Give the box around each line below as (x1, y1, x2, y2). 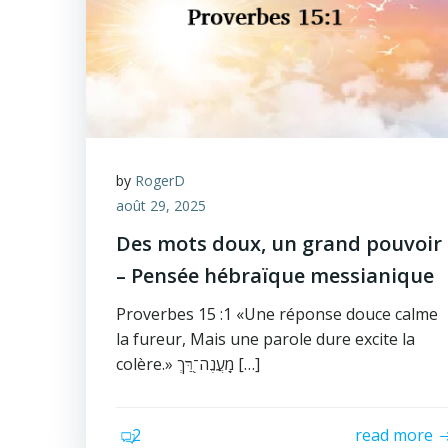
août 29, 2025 (116, 196, 206, 215)
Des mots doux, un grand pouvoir (116, 230, 442, 257)
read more (355, 424, 434, 446)
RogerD (135, 171, 185, 190)
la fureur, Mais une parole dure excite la (116, 328, 415, 350)
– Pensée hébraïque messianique (116, 262, 434, 289)
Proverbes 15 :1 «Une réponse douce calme (116, 303, 438, 325)
